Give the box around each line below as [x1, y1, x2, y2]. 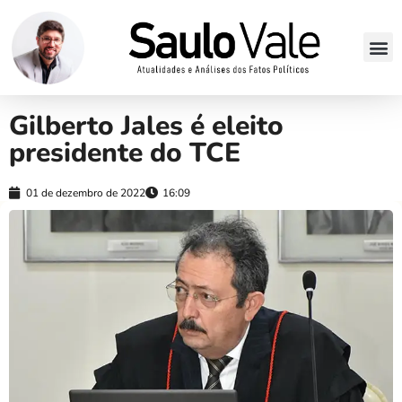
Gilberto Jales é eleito [9, 107, 284, 144]
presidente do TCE [9, 134, 240, 171]
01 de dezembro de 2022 [26, 185, 145, 200]
